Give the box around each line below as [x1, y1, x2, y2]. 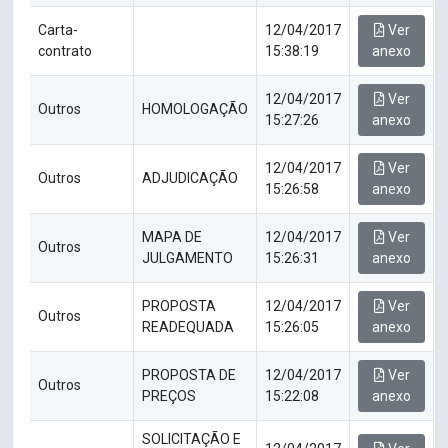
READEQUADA [142, 319, 234, 336]
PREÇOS [142, 388, 196, 405]
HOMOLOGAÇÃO [142, 101, 248, 118]
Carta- [38, 22, 78, 39]
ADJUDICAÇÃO [142, 170, 238, 187]
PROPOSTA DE [142, 367, 236, 384]
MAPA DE [142, 229, 202, 246]
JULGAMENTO [142, 250, 233, 267]
